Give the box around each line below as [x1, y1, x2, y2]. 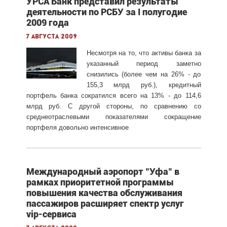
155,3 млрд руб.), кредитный [86, 81, 201, 89]
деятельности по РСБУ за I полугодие [26, 6, 187, 17]
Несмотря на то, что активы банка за [86, 49, 201, 57]
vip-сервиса [26, 208, 77, 219]
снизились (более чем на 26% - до [86, 70, 201, 78]
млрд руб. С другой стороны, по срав [26, 102, 168, 110]
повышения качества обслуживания [26, 187, 182, 198]
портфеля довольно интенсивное [26, 123, 129, 131]
